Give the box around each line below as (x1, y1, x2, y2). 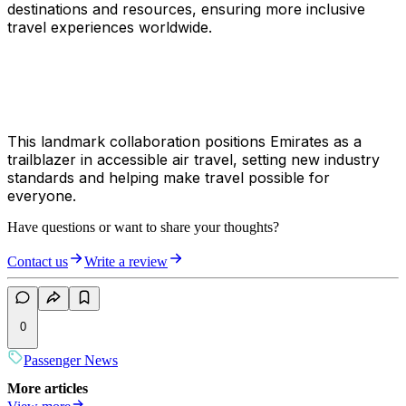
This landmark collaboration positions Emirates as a (7, 132, 362, 151)
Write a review (84, 254, 168, 270)
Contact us (7, 254, 68, 270)
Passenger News (24, 352, 118, 368)
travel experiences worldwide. (7, 18, 212, 37)
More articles (7, 381, 88, 397)
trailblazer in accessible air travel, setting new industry (7, 150, 380, 169)
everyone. (7, 187, 76, 206)
